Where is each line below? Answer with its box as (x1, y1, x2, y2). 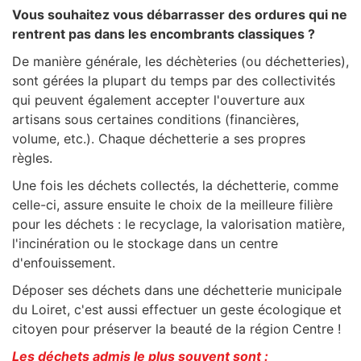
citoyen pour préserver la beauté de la (12, 321, 250, 337)
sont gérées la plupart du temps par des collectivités (12, 73, 335, 89)
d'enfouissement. (12, 255, 115, 271)
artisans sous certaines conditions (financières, (12, 111, 299, 127)
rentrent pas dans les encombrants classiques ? (12, 26, 315, 42)
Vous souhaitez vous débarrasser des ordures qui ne (12, 6, 347, 23)
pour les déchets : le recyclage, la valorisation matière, (12, 216, 345, 232)
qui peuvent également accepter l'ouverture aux (12, 92, 305, 108)
